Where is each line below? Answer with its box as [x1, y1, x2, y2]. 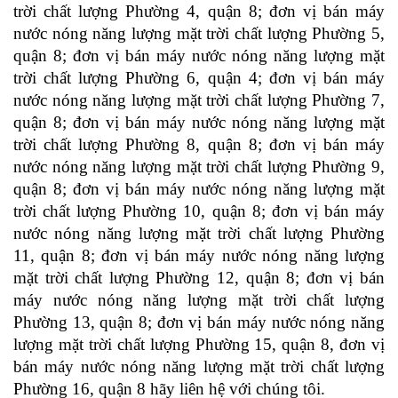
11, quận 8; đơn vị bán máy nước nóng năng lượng [13, 246, 385, 266]
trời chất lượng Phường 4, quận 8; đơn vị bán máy [13, 2, 385, 21]
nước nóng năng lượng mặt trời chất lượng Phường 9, [13, 157, 385, 177]
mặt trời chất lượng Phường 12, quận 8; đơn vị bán [13, 268, 385, 288]
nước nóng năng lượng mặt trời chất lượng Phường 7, [13, 91, 385, 110]
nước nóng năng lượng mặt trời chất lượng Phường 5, [13, 24, 385, 44]
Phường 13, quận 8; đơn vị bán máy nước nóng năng [13, 313, 385, 332]
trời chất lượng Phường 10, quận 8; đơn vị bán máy [13, 202, 385, 221]
